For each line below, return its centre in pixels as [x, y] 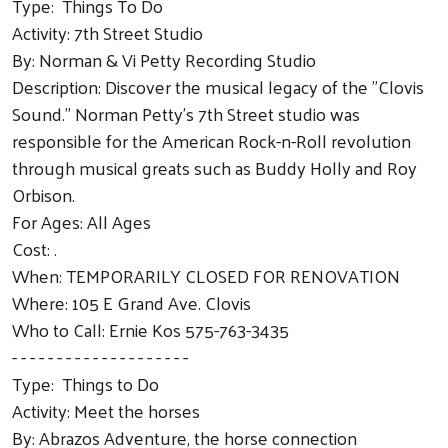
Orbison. [43, 194]
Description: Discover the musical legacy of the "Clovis [218, 86]
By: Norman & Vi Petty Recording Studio [164, 59]
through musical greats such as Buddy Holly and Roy [214, 167]
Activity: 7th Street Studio [107, 32]
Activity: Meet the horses [106, 410]
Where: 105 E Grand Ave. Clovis [131, 302]
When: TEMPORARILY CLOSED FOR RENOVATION [206, 275]
